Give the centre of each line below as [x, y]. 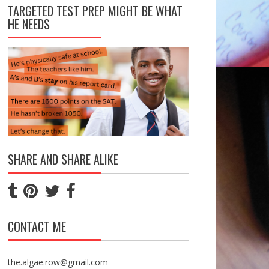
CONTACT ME [37, 226]
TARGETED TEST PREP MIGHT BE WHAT [95, 11]
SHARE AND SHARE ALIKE [63, 159]
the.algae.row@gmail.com [58, 262]
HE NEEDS [29, 24]
